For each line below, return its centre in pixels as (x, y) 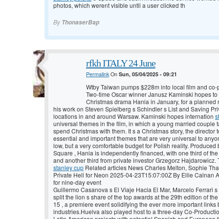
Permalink (98, 74)
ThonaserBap (80, 22)
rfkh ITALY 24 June (121, 63)
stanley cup (68, 168)
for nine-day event (77, 182)
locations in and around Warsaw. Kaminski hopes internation (134, 116)
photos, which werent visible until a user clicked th (119, 5)
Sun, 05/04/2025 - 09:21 (148, 74)
